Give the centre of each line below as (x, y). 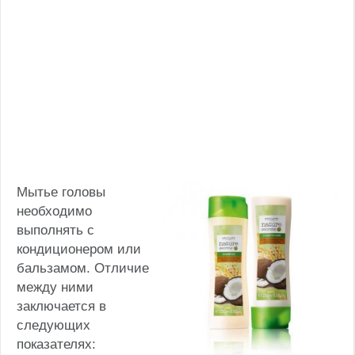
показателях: (56, 344)
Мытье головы (61, 192)
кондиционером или (79, 249)
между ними (55, 287)
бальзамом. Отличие (83, 268)
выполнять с (55, 230)
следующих (53, 325)
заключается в (61, 306)
